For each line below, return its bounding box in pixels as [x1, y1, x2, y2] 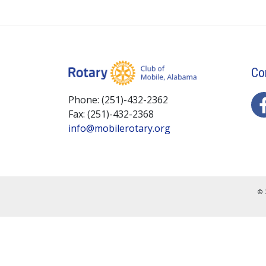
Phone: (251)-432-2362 [68, 93, 168, 107]
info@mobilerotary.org [68, 122, 170, 135]
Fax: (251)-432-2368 [68, 107, 154, 121]
